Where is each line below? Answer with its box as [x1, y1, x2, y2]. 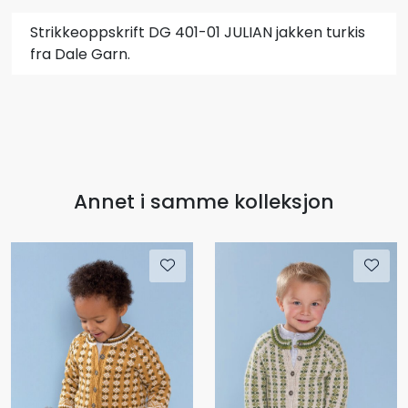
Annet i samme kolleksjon [74, 187, 334, 216]
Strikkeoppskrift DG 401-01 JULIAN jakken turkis [30, 21, 365, 43]
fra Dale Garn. [30, 43, 130, 65]
